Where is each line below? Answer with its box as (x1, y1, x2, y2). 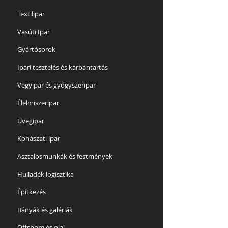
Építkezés (17, 187, 46, 196)
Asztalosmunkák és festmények (17, 152, 112, 161)
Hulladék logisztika (17, 169, 74, 179)
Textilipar (17, 9, 45, 18)
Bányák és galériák (17, 205, 73, 214)
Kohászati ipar (17, 134, 60, 143)
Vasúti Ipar (17, 27, 50, 36)
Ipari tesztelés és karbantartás (17, 63, 108, 72)
